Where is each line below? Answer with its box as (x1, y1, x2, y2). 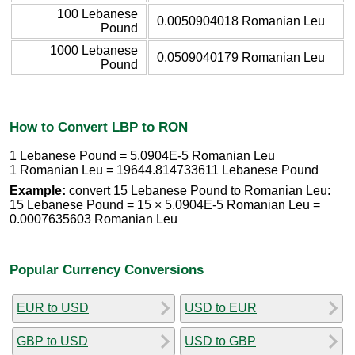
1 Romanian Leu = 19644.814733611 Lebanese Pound (10, 163, 319, 177)
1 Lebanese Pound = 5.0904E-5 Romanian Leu (10, 149, 275, 163)
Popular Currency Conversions (10, 261, 204, 277)
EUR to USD (17, 300, 89, 315)
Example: (10, 184, 66, 198)
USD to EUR (185, 300, 257, 315)
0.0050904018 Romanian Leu (157, 13, 325, 28)
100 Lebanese (57, 6, 138, 21)
